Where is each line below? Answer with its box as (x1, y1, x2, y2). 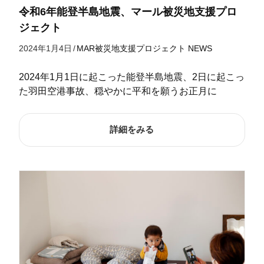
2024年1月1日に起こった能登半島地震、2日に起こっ (18, 72, 245, 82)
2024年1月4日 (18, 44, 72, 54)
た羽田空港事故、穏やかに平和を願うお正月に (18, 86, 217, 97)
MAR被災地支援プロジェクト (76, 44, 186, 54)
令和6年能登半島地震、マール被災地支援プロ (18, 6, 237, 18)
